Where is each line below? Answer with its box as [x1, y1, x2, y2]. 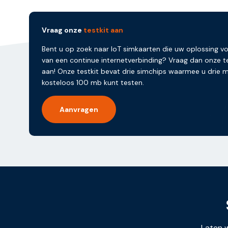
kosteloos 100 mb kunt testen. [42, 77, 144, 87]
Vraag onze [42, 25, 83, 35]
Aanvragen [60, 104, 98, 114]
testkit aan [83, 25, 123, 35]
